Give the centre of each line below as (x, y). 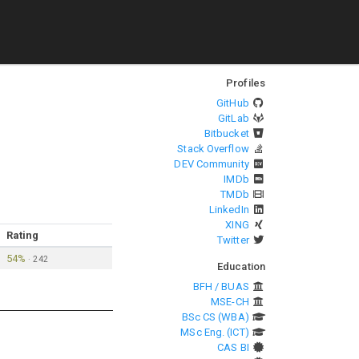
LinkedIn (229, 210)
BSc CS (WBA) (215, 317)
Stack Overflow (213, 149)
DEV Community (212, 164)
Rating (22, 235)
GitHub (233, 103)
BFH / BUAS (221, 286)
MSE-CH (230, 302)
